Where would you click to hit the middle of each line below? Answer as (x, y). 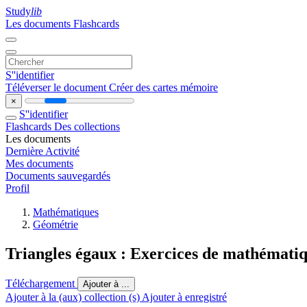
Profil (17, 188)
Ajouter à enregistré (184, 297)
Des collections (87, 126)
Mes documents (39, 163)
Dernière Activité (42, 151)
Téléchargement (41, 283)
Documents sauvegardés (58, 176)
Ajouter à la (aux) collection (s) (74, 297)
